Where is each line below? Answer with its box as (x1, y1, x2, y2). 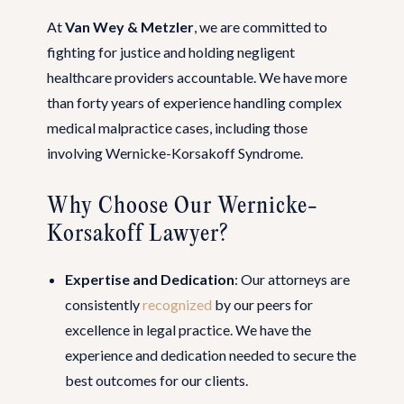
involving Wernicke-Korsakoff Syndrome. (47, 143, 303, 161)
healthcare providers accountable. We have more (47, 68, 347, 86)
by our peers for (212, 295, 313, 313)
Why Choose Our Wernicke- (47, 193, 318, 219)
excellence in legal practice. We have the (65, 320, 311, 338)
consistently (65, 295, 142, 313)
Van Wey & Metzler (65, 17, 194, 35)
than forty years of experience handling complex (47, 93, 342, 111)
